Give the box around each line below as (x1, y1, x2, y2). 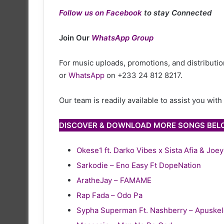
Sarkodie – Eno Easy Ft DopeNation (76, 160, 201, 170)
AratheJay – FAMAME (76, 175, 151, 185)
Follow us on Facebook (59, 7, 142, 17)
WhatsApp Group (91, 32, 153, 42)
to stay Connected (144, 7, 211, 17)
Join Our (59, 32, 91, 42)
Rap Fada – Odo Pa (76, 190, 142, 200)
